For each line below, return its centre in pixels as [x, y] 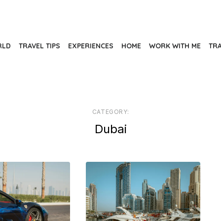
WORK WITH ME [175, 46]
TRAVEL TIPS [39, 46]
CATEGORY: [110, 112]
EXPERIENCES [91, 46]
